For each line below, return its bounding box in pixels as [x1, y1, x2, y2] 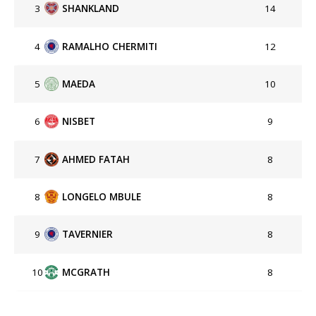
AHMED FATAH [62, 152, 130, 166]
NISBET [62, 115, 95, 128]
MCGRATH [62, 265, 110, 279]
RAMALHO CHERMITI [62, 39, 157, 53]
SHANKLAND [62, 2, 119, 16]
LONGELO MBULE [62, 190, 141, 204]
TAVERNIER [62, 228, 113, 241]
